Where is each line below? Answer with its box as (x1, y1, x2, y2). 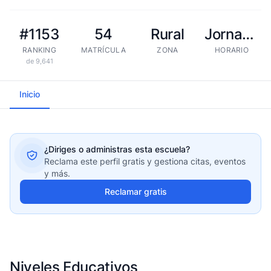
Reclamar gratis (104, 186, 167, 197)
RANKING (22, 45, 57, 54)
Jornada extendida (242, 25, 255, 43)
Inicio (19, 89, 40, 99)
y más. (44, 168, 70, 178)
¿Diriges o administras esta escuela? (44, 144, 190, 154)
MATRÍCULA (81, 45, 126, 54)
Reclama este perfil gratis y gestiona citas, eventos (44, 156, 246, 166)
